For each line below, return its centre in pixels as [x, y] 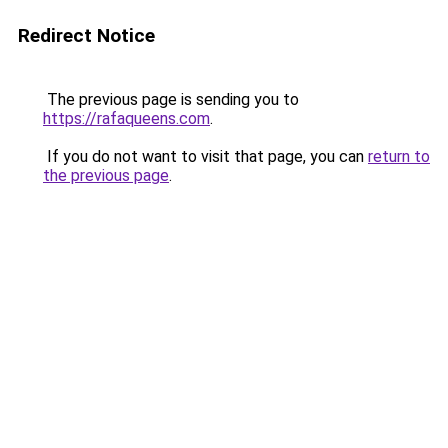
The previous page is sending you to [171, 99]
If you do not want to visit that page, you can [205, 156]
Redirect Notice [86, 35]
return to [399, 156]
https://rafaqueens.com [126, 118]
